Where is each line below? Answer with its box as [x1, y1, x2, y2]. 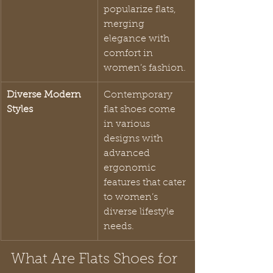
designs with [104, 134, 165, 144]
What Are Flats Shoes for [11, 252, 181, 268]
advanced [104, 149, 152, 159]
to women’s [104, 193, 160, 203]
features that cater [104, 178, 188, 188]
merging [104, 19, 147, 30]
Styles [7, 105, 33, 115]
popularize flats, [104, 5, 179, 15]
